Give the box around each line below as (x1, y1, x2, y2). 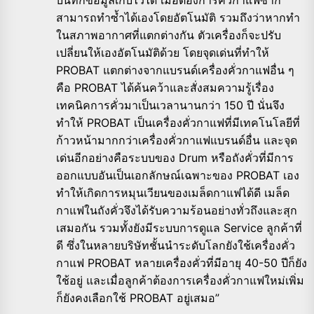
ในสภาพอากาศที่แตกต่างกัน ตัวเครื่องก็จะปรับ (56, 28, 281, 43)
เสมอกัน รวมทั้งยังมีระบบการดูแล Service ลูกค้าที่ (56, 221, 302, 235)
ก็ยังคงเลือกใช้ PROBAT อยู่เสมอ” (56, 291, 219, 306)
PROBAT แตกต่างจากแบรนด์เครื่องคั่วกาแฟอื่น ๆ (56, 63, 294, 78)
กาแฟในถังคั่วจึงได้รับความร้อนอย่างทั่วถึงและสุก (56, 203, 297, 218)
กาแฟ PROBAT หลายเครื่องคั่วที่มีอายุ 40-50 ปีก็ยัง (56, 256, 307, 271)
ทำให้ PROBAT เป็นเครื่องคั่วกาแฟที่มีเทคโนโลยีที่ (56, 116, 300, 130)
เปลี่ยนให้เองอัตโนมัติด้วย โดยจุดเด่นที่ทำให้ (56, 46, 269, 60)
